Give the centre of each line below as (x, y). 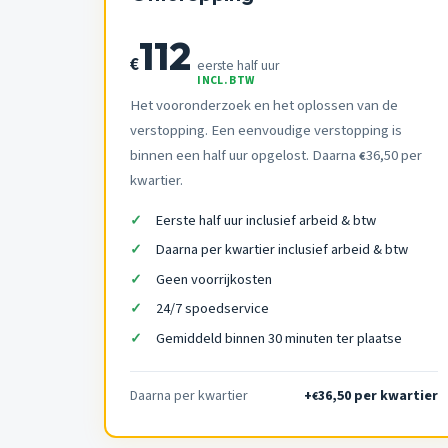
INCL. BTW (226, 80)
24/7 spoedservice (212, 309)
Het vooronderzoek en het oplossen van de (264, 105)
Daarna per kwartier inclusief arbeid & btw (281, 250)
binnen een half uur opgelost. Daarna (244, 155)
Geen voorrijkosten (213, 279)
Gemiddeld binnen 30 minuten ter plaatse (278, 338)
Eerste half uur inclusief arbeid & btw (265, 220)
